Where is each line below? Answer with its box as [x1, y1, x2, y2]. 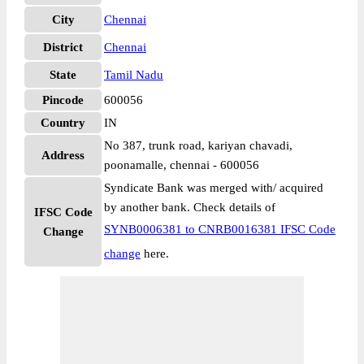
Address [41, 149, 84, 162]
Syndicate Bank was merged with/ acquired [104, 181, 323, 194]
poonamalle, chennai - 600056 [104, 158, 259, 171]
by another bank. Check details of [104, 201, 275, 214]
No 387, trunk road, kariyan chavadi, [104, 139, 292, 152]
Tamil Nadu [104, 68, 163, 81]
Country [41, 116, 85, 129]
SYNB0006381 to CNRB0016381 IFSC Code [104, 223, 336, 236]
